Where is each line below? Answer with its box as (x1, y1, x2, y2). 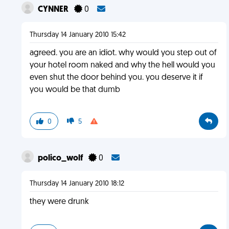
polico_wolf (37, 154, 84, 163)
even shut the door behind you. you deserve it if (29, 74, 203, 82)
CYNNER (37, 6, 70, 14)
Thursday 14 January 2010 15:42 (29, 31, 126, 39)
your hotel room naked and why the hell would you (29, 61, 215, 70)
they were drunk (29, 198, 89, 206)
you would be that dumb (29, 86, 120, 94)
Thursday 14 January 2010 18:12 (29, 180, 124, 188)
